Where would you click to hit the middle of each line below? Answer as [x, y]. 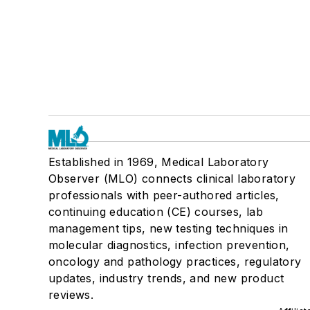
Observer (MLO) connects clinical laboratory [172, 179]
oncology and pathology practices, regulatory [175, 262]
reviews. [71, 295]
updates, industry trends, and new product [166, 279]
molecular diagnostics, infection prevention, [169, 245]
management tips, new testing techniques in [168, 229]
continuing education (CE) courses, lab [156, 212]
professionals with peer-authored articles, [164, 195]
